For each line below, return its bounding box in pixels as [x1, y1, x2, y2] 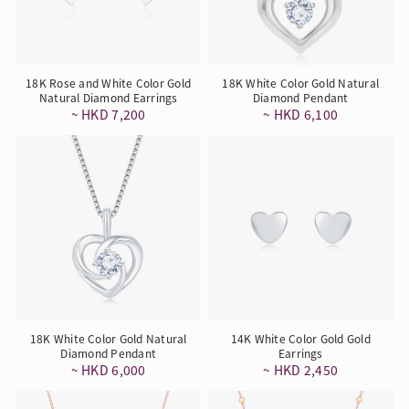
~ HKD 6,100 [263, 105, 339, 124]
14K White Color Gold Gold [230, 330, 371, 346]
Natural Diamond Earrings [38, 89, 178, 106]
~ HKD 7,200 [70, 105, 146, 124]
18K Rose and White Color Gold [26, 75, 192, 91]
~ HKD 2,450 [263, 360, 339, 379]
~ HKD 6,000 [70, 360, 146, 379]
